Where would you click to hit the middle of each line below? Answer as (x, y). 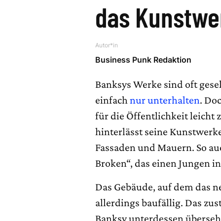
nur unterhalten (165, 100)
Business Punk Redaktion (144, 60)
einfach (113, 100)
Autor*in (107, 45)
